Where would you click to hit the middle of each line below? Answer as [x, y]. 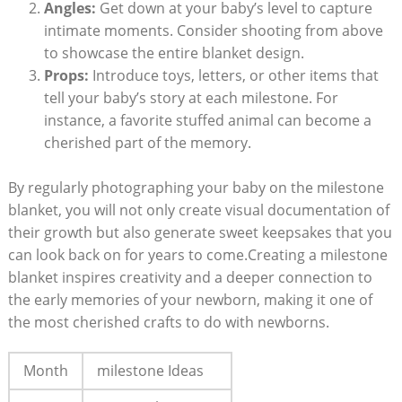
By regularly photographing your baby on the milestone [196, 188]
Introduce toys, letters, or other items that [233, 75]
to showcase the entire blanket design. [174, 52]
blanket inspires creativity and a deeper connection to [190, 278]
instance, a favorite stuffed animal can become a [207, 120]
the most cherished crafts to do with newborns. [168, 323]
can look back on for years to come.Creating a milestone [197, 255]
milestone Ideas [150, 371]
